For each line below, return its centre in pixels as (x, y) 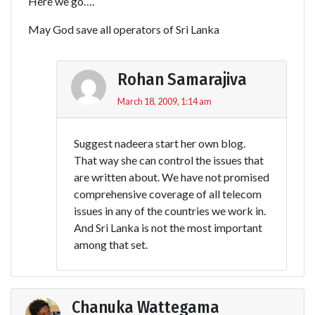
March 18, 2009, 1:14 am (165, 101)
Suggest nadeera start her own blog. (160, 143)
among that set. (111, 244)
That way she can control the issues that (169, 160)
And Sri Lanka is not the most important (168, 227)
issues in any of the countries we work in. (170, 210)
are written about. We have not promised (172, 176)
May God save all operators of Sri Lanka (124, 29)
